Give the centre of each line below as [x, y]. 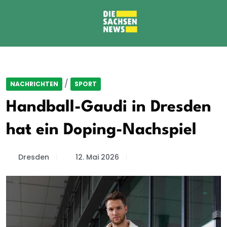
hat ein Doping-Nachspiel [101, 130]
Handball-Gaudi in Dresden [109, 107]
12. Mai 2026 [97, 157]
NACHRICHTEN [34, 84]
